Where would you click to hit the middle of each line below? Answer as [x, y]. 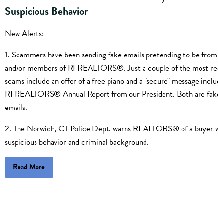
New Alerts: [24, 34]
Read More [29, 167]
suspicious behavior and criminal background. [77, 142]
